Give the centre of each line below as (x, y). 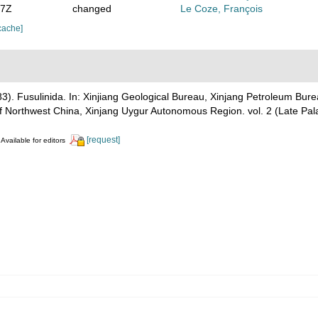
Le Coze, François (222, 8)
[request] (103, 139)
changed (92, 8)
